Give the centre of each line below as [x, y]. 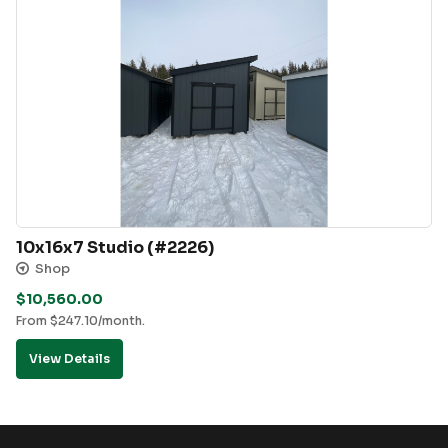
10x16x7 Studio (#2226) [115, 248]
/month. [121, 320]
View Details [69, 358]
